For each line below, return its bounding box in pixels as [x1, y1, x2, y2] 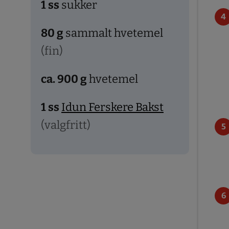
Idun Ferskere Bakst [61, 100, 164, 114]
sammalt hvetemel [65, 26, 163, 40]
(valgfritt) [41, 118, 90, 132]
